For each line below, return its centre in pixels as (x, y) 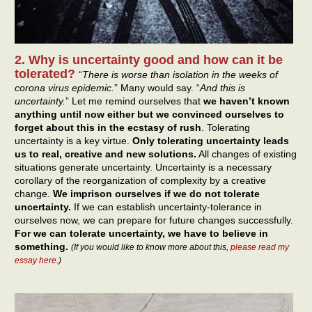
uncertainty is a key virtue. (73, 141)
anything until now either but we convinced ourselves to (149, 115)
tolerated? (47, 74)
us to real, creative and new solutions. (106, 154)
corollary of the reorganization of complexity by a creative (140, 181)
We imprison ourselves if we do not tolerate (156, 194)
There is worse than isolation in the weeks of (180, 75)
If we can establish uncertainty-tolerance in (168, 207)
